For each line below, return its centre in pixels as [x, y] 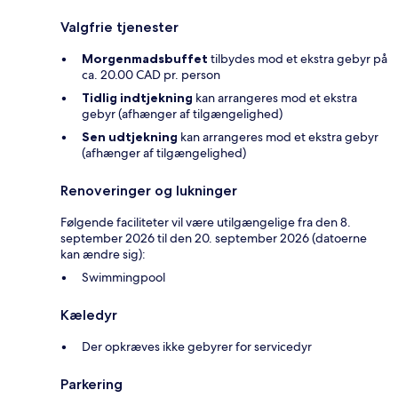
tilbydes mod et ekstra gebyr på [298, 59]
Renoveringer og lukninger [149, 191]
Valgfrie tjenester [119, 28]
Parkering [92, 385]
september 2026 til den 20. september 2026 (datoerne [214, 239]
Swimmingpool [123, 278]
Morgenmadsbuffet [145, 59]
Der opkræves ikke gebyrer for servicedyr [197, 347]
